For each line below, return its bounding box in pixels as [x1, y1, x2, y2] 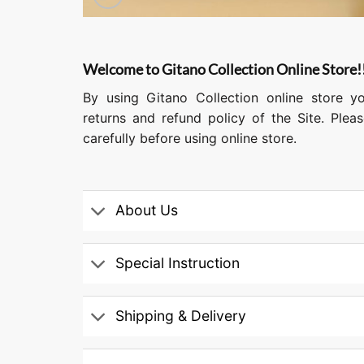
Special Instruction [115, 254, 240, 272]
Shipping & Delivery [115, 307, 247, 325]
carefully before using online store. [83, 129, 297, 146]
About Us [115, 201, 179, 219]
